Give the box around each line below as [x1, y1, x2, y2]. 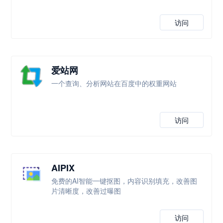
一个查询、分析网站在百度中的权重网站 [51, 78, 177, 88]
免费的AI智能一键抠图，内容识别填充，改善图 [51, 176, 198, 186]
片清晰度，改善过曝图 [51, 186, 121, 196]
